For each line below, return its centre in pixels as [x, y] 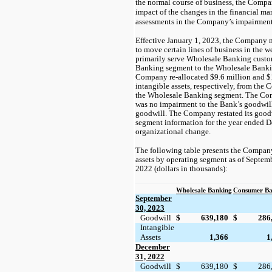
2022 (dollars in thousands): [182, 168]
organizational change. [173, 131]
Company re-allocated [173, 77]
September [154, 198]
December [153, 246]
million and [246, 77]
